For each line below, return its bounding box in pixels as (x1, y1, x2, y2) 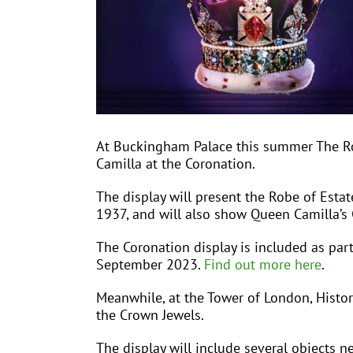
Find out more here (204, 255, 321, 274)
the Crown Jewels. (96, 306, 204, 325)
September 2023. (96, 255, 204, 274)
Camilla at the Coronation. (96, 154, 255, 173)
